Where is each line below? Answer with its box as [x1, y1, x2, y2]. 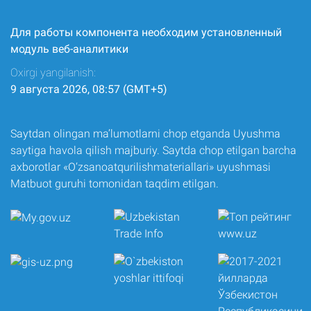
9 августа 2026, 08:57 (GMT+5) [10, 83, 167, 96]
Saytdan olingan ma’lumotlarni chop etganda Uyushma [10, 127, 280, 141]
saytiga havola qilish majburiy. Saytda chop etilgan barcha [10, 144, 296, 158]
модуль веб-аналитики [10, 42, 128, 56]
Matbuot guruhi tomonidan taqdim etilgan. [10, 177, 219, 191]
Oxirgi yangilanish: [10, 66, 96, 80]
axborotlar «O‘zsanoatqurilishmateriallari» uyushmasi [10, 160, 271, 174]
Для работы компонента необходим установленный [10, 26, 282, 40]
